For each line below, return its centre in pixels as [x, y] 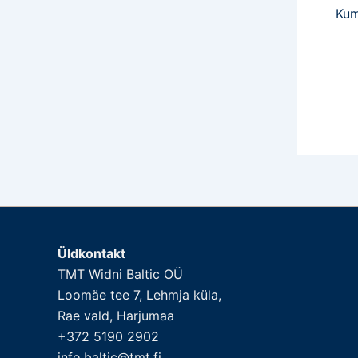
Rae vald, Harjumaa [116, 316]
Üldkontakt [91, 253]
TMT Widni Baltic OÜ [120, 274]
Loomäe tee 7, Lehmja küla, [139, 295]
